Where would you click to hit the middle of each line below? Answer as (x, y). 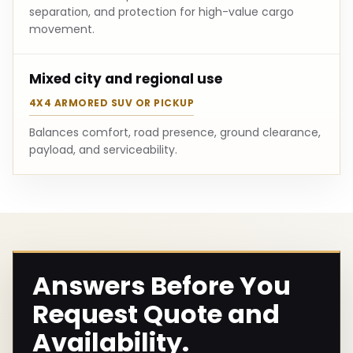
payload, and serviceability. (103, 150)
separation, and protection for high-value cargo (162, 12)
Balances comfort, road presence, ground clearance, (175, 132)
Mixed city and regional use (126, 79)
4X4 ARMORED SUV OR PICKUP (111, 103)
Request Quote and (156, 314)
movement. (62, 29)
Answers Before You (162, 286)
